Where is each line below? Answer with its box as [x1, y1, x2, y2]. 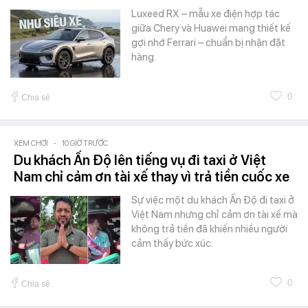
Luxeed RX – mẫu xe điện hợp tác [131, 7, 280, 20]
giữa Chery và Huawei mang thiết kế [131, 21, 291, 34]
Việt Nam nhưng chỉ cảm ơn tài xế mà [131, 208, 298, 221]
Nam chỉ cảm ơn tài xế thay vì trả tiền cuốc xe [14, 168, 289, 185]
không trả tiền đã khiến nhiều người [131, 222, 287, 235]
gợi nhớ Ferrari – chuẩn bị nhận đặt [131, 36, 285, 49]
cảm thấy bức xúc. [131, 236, 213, 250]
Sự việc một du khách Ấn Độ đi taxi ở [131, 193, 294, 206]
